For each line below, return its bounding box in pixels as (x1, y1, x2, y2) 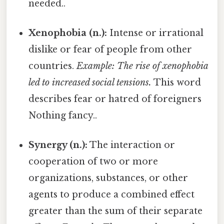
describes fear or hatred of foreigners (28, 93, 202, 104)
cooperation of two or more (28, 156, 158, 167)
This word (151, 76, 201, 88)
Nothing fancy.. (28, 109, 97, 121)
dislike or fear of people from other (28, 43, 192, 55)
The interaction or (87, 139, 175, 151)
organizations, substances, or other (28, 172, 188, 184)
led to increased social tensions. (28, 76, 152, 88)
